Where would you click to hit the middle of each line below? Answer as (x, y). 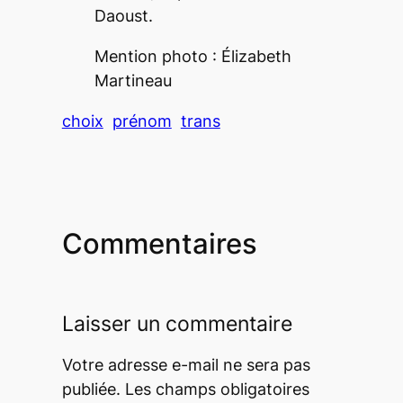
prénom (142, 121)
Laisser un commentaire (177, 323)
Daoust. (123, 15)
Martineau (133, 80)
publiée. (91, 389)
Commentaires (159, 244)
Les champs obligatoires (217, 389)
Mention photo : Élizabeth (193, 56)
